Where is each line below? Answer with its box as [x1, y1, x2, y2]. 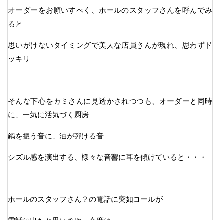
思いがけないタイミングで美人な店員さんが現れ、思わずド [8, 40, 212, 49]
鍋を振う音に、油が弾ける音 [8, 131, 104, 140]
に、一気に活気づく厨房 [8, 110, 89, 119]
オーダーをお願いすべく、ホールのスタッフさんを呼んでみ [8, 5, 212, 14]
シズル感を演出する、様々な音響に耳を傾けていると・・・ [8, 152, 207, 161]
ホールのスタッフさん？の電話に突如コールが [8, 194, 163, 203]
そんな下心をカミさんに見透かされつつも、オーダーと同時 [8, 96, 212, 105]
